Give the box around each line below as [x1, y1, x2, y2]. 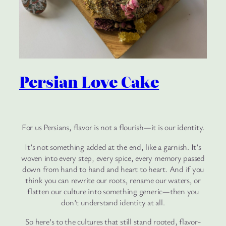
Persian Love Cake [19, 71, 159, 93]
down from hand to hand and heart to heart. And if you [22, 163, 204, 175]
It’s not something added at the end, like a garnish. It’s [25, 141, 201, 152]
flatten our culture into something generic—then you [27, 185, 199, 197]
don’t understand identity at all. [61, 196, 165, 208]
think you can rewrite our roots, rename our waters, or [25, 174, 201, 186]
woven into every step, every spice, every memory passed [21, 152, 205, 163]
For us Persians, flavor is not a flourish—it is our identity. [21, 122, 205, 133]
